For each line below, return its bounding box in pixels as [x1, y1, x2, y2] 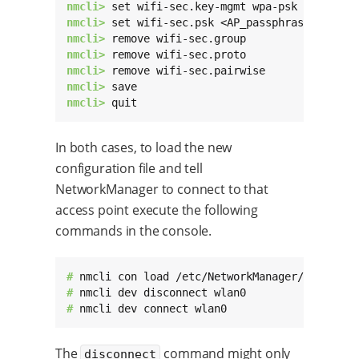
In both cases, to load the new [55, 139, 232, 157]
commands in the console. [55, 222, 212, 240]
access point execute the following [55, 201, 258, 220]
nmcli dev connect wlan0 [79, 302, 227, 316]
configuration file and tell [55, 159, 203, 178]
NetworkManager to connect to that [55, 180, 268, 199]
